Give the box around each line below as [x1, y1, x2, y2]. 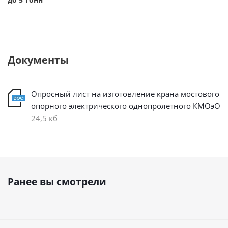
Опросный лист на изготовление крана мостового [31, 89, 219, 99]
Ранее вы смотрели [8, 175, 106, 188]
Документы [8, 53, 69, 67]
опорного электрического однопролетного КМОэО [31, 101, 220, 111]
